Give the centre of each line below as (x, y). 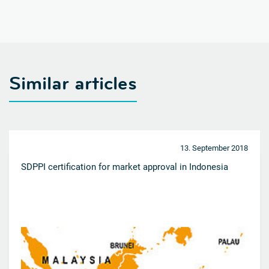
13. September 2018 (214, 148)
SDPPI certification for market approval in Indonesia (125, 167)
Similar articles (73, 83)
